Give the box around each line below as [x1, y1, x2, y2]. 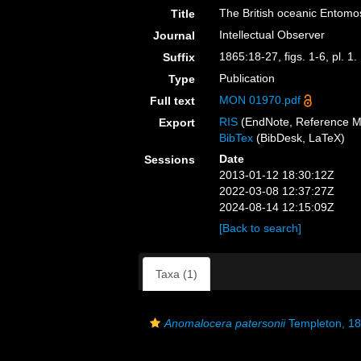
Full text [150, 94, 196, 107]
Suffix [163, 51, 196, 64]
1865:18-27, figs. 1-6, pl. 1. [219, 50, 358, 63]
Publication [219, 72, 276, 85]
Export [159, 116, 196, 129]
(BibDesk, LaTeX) [253, 131, 346, 144]
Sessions [144, 153, 196, 166]
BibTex [219, 131, 254, 144]
